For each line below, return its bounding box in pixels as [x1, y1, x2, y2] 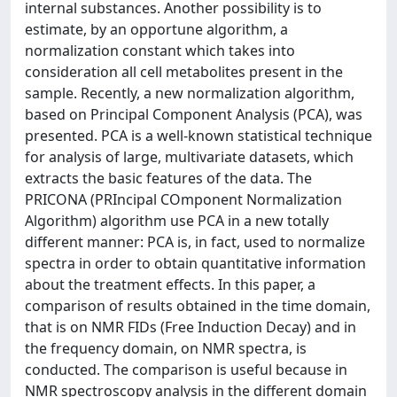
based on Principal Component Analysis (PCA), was [25, 105, 362, 124]
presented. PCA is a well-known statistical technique [25, 126, 372, 145]
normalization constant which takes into [25, 41, 295, 60]
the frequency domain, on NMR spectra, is [25, 339, 307, 358]
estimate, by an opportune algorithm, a [25, 19, 288, 39]
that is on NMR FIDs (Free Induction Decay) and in [25, 317, 356, 337]
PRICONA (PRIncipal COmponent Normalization [25, 190, 342, 209]
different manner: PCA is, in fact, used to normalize [25, 232, 365, 252]
